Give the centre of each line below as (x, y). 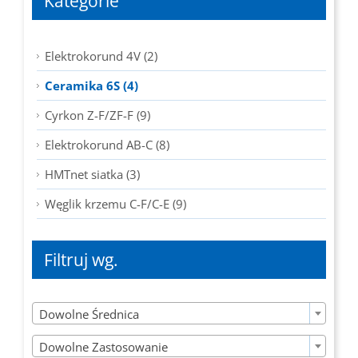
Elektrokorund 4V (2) (101, 56)
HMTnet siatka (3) (92, 174)
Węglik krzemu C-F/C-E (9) (115, 203)
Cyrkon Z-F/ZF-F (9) (97, 115)
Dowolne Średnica (89, 314)
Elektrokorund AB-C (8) (107, 144)
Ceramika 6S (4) (91, 85)
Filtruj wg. (81, 260)
